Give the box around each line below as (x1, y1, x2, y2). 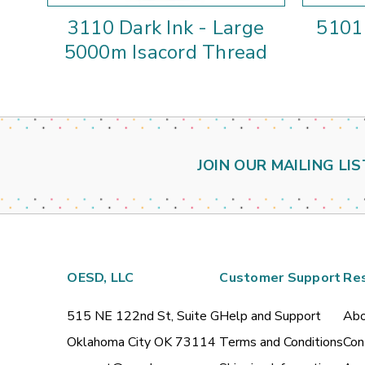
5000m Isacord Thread (64, 39, 268, 66)
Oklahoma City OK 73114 (67, 333, 217, 352)
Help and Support (219, 307, 322, 326)
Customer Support (219, 269, 341, 288)
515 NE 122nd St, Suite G (67, 307, 220, 326)
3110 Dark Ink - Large (67, 15, 265, 42)
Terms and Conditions (219, 333, 344, 352)
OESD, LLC (67, 269, 134, 288)
